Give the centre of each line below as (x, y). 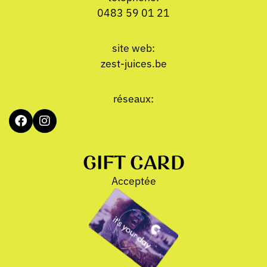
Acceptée (133, 180)
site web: (133, 47)
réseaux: (133, 98)
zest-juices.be (133, 63)
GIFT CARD (133, 163)
